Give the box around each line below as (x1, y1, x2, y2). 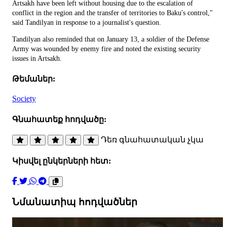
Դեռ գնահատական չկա (101, 135, 204, 144)
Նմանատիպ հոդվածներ (12, 197, 137, 208)
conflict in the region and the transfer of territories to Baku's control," (12, 9, 213, 17)
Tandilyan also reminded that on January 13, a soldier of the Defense (12, 35, 209, 43)
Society (12, 94, 36, 103)
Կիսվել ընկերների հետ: (12, 157, 111, 166)
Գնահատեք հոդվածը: (12, 115, 106, 124)
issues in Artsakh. (12, 54, 62, 62)
